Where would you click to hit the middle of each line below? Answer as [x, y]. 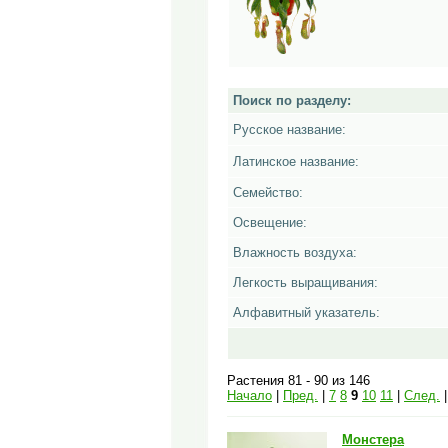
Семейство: [268, 192]
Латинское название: [296, 161]
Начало [249, 395]
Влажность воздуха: [295, 252]
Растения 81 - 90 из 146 [298, 380]
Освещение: [270, 222]
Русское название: [289, 129]
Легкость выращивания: [305, 282]
